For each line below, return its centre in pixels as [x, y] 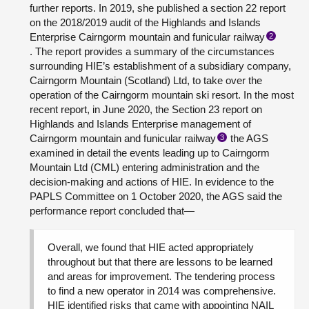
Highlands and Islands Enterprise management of [140, 124]
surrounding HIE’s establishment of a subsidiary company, [160, 66]
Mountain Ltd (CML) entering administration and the [144, 167]
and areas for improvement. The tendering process [161, 276]
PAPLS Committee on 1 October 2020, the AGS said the [156, 196]
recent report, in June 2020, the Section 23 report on [146, 109]
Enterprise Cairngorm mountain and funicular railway [147, 37]
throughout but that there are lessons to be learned [160, 262]
